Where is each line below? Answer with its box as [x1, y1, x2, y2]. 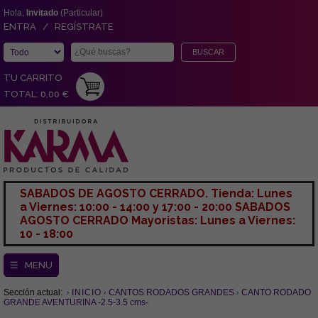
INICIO [72, 287, 102, 297]
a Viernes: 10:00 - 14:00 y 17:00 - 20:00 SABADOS [20, 200, 290, 214]
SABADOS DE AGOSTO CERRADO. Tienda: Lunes [20, 187, 292, 200]
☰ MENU [10, 260, 53, 270]
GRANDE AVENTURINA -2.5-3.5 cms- [4, 297, 148, 307]
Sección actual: [4, 287, 65, 297]
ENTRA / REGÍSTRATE [4, 21, 114, 32]
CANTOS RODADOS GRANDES [109, 287, 234, 297]
